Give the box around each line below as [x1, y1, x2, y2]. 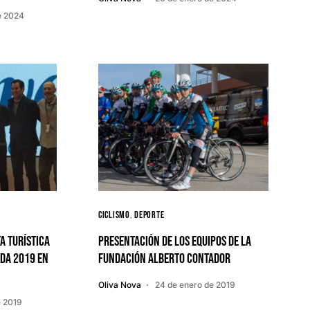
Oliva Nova [98, 280, 141, 290]
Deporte [134, 209, 165, 221]
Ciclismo [98, 209, 130, 221]
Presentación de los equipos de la [98, 233, 251, 250]
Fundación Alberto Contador [98, 250, 230, 267]
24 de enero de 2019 [155, 280, 235, 290]
